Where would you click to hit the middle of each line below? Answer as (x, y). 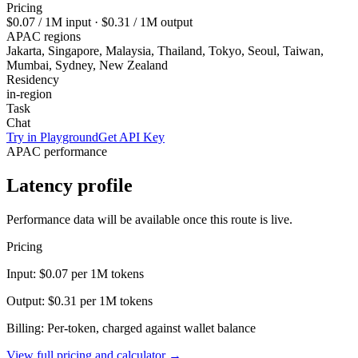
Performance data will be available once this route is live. (149, 219)
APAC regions (44, 36)
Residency (33, 79)
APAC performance (57, 151)
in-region (29, 93)
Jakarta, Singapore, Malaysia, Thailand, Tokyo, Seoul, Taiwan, (165, 50)
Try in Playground (52, 137)
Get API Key (131, 137)
